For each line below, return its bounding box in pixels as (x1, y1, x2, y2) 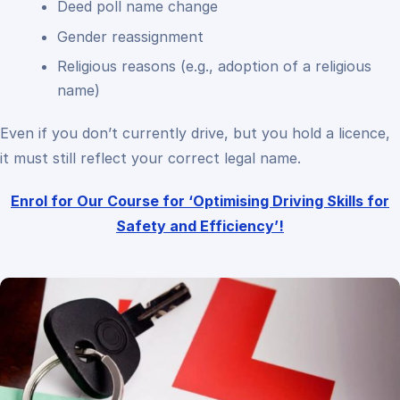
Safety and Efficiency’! (116, 217, 284, 235)
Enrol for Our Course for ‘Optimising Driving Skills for (11, 192, 389, 210)
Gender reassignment (57, 27, 204, 46)
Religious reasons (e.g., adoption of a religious (57, 57, 371, 75)
